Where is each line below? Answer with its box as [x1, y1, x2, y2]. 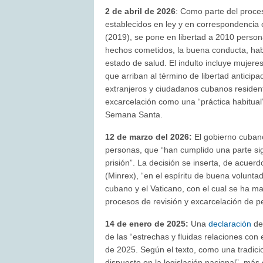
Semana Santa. [105, 110, 163, 120]
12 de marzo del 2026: [105, 132, 195, 142]
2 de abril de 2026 [105, 6, 176, 16]
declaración [208, 219, 252, 229]
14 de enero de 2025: [105, 219, 191, 229]
